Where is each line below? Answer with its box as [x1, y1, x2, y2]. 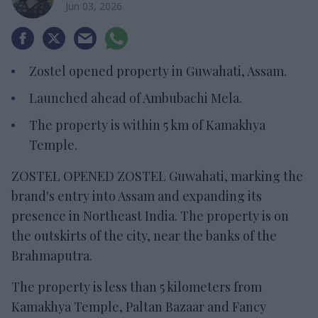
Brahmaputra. [11, 246, 92, 264]
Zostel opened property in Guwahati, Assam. [29, 62, 287, 79]
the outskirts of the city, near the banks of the [11, 226, 277, 244]
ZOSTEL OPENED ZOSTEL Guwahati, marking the [11, 167, 303, 185]
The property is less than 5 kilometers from [11, 278, 262, 295]
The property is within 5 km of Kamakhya [29, 116, 265, 133]
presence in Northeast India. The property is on [11, 207, 289, 224]
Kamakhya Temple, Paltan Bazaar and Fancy [11, 297, 266, 315]
